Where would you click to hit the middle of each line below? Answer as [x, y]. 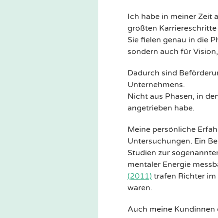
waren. [140, 188]
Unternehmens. [156, 85]
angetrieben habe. [161, 108]
